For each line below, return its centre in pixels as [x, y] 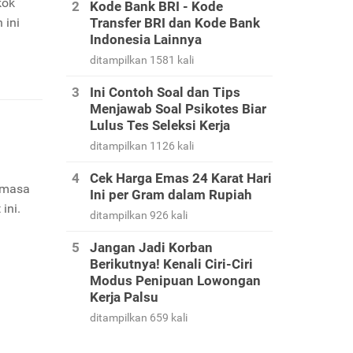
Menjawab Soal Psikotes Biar [178, 109]
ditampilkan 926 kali [138, 215]
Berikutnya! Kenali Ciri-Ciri [171, 264]
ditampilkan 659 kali [138, 318]
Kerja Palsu [124, 297]
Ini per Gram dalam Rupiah [171, 195]
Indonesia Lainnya [145, 39]
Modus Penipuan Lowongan [175, 281]
